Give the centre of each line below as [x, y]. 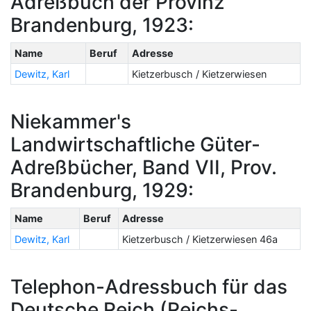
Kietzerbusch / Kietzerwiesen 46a [200, 239]
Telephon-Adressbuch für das [149, 286]
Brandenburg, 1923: [102, 25]
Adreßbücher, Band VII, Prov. [144, 167]
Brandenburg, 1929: [102, 190]
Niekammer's [71, 121]
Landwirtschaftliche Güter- [135, 144]
